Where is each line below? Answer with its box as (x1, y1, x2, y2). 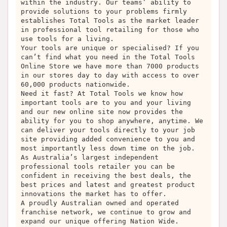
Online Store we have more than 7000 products (21, 62, 199, 70)
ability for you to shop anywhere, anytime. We (21, 117, 203, 125)
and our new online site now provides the (21, 108, 183, 116)
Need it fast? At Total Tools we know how (21, 90, 183, 97)
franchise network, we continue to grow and (21, 208, 191, 216)
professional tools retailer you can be (21, 163, 175, 170)
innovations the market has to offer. (21, 190, 167, 198)
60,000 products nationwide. (21, 81, 130, 88)
